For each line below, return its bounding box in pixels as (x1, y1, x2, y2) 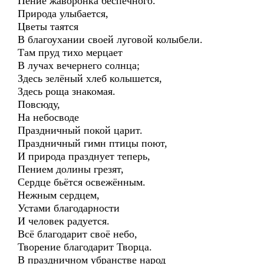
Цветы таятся (18, 21, 78, 32)
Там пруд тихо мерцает (18, 47, 123, 58)
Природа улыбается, (18, 8, 108, 19)
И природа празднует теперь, (18, 150, 150, 162)
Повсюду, (18, 98, 60, 110)
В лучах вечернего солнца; (18, 60, 140, 71)
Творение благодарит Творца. (18, 241, 152, 253)
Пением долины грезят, (18, 163, 124, 175)
